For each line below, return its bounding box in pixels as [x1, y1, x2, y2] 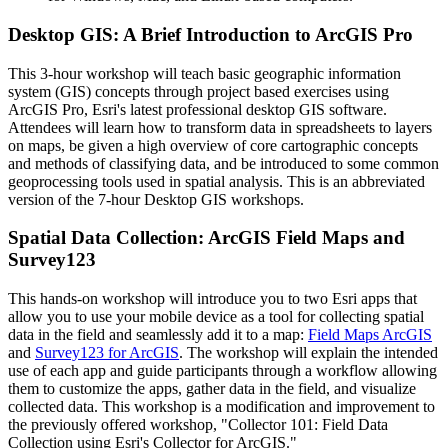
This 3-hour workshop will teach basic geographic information [8, 64, 401, 82]
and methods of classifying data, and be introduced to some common [8, 154, 439, 172]
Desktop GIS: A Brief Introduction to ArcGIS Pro [8, 23, 413, 45]
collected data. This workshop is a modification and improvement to [8, 398, 435, 416]
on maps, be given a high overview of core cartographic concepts [8, 136, 418, 154]
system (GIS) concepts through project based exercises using [8, 82, 389, 100]
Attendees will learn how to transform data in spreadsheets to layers [8, 118, 432, 136]
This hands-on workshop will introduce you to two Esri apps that [8, 290, 417, 308]
